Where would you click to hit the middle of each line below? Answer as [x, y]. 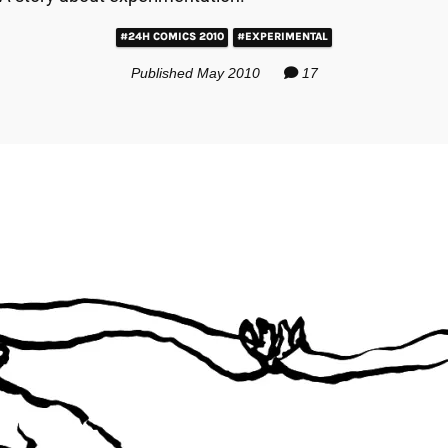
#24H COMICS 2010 [172, 36]
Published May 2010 [197, 72]
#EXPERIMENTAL [282, 36]
